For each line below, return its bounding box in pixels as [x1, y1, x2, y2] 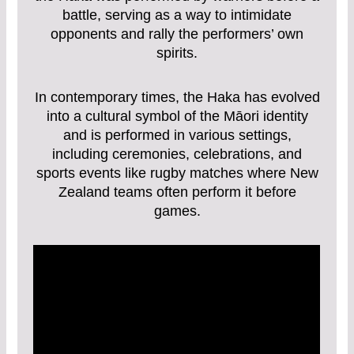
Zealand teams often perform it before [58, 183, 296, 200]
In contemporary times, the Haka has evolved [34, 88, 320, 105]
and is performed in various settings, [62, 126, 292, 143]
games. [153, 202, 201, 219]
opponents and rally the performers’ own [51, 26, 303, 43]
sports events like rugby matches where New [36, 164, 318, 181]
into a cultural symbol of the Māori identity [46, 107, 308, 124]
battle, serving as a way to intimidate [62, 7, 292, 24]
